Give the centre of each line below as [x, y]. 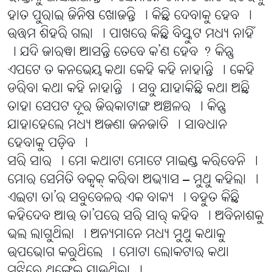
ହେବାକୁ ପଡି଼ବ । [48, 144]
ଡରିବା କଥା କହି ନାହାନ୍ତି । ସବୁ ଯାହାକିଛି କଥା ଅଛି [128, 89]
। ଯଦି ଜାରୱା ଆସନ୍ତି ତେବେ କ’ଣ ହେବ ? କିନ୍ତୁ [121, 53]
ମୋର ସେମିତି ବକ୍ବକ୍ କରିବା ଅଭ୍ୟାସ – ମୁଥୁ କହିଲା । [133, 180]
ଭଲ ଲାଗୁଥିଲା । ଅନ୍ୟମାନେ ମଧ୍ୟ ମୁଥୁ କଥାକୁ [116, 235]
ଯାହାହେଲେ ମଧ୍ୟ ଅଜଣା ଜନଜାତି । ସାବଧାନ [117, 126]
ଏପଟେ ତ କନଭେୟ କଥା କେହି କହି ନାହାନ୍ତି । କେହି [131, 71]
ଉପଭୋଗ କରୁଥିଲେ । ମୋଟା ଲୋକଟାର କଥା [118, 253]
